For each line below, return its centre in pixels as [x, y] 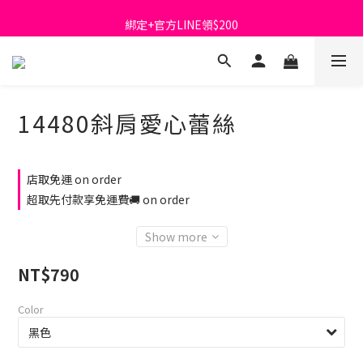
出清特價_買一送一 [181, 58]
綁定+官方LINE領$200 [181, 21]
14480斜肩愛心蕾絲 [127, 123]
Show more [176, 237]
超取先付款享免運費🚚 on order [108, 199]
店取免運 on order [74, 179]
